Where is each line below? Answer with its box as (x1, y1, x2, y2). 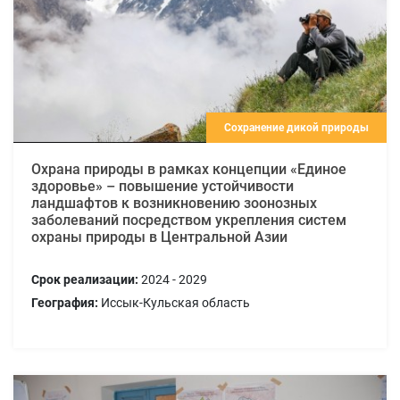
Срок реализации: (31, 272, 138, 287)
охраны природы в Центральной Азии (31, 229, 287, 246)
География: (31, 296, 98, 311)
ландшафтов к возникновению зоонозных (31, 195, 317, 212)
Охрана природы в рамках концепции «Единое (31, 161, 346, 179)
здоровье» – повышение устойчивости (31, 178, 294, 196)
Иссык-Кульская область (98, 296, 250, 311)
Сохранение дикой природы (224, 121, 369, 135)
